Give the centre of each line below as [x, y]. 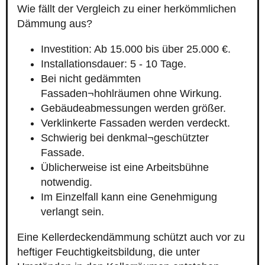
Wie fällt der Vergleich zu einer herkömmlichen [127, 9]
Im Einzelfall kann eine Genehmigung [129, 197]
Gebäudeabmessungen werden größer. [133, 109]
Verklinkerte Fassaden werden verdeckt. [135, 123]
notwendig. [67, 182]
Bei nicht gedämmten [91, 79]
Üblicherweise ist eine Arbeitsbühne [125, 168]
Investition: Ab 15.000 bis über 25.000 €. [136, 49]
